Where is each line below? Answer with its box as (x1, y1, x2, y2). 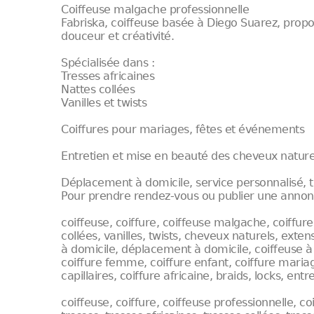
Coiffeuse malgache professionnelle (61, 3, 250, 16)
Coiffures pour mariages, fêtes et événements (61, 123, 305, 136)
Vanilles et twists (61, 96, 147, 109)
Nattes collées (61, 83, 135, 96)
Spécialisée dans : (61, 56, 155, 69)
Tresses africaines (61, 69, 155, 83)
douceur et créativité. (61, 29, 175, 43)
